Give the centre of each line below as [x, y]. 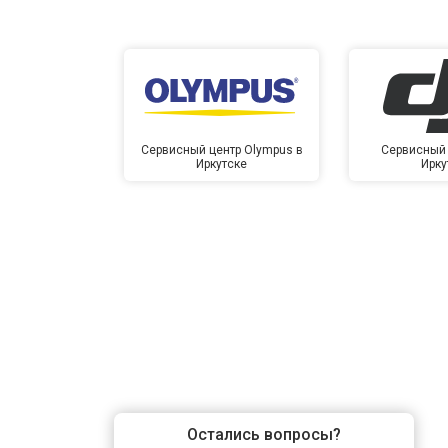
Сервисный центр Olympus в [221, 149]
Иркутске [222, 163]
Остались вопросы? [264, 434]
